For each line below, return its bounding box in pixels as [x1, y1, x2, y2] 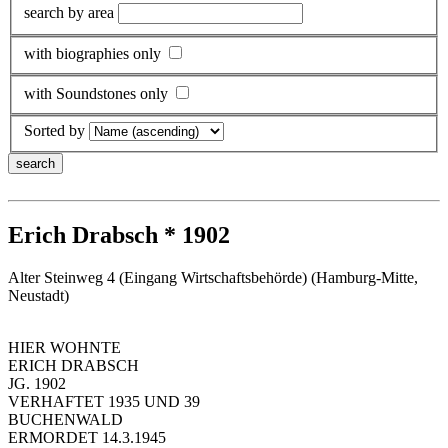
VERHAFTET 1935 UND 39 [8, 393, 200, 411]
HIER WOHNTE [8, 339, 121, 357]
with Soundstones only [24, 84, 168, 102]
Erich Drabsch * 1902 [8, 222, 230, 249]
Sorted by [24, 122, 85, 140]
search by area [24, 3, 114, 21]
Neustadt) [8, 287, 69, 305]
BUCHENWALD [8, 411, 123, 429]
